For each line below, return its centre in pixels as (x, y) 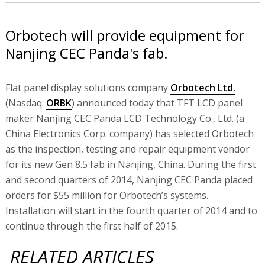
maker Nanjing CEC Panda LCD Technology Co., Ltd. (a (125, 118)
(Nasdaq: (25, 103)
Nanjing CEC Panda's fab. (86, 53)
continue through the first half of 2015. (91, 226)
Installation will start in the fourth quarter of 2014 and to (131, 211)
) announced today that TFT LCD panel (157, 103)
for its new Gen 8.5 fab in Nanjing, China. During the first (130, 164)
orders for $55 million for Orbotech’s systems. (106, 195)
